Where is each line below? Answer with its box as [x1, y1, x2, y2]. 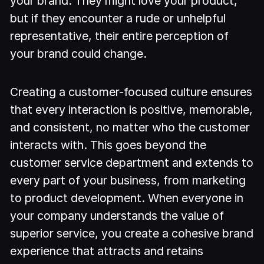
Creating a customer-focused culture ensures [10, 85, 253, 99]
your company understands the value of [10, 209, 225, 223]
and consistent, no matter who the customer [10, 120, 250, 134]
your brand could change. [10, 47, 147, 61]
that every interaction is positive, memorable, [10, 103, 253, 117]
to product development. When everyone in [10, 191, 244, 205]
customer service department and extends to [10, 156, 254, 170]
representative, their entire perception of [10, 29, 229, 44]
